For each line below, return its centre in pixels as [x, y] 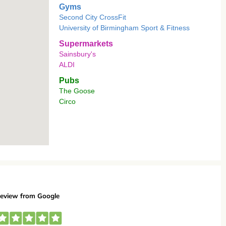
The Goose [77, 91]
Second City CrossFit [93, 17]
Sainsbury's [77, 54]
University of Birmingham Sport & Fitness [124, 28]
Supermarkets [86, 44]
